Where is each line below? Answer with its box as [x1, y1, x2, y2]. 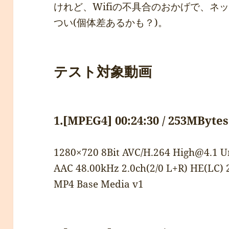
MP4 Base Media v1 [54, 177, 144, 191]
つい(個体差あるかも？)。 [54, 16, 168, 30]
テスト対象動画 [54, 62, 152, 81]
